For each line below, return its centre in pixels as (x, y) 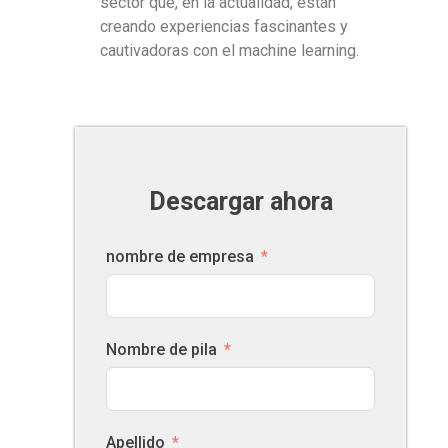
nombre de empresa (180, 256)
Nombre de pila (161, 349)
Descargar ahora (240, 201)
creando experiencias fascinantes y (224, 26)
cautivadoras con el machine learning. (229, 50)
